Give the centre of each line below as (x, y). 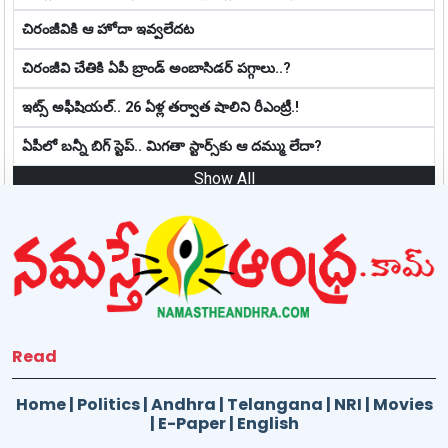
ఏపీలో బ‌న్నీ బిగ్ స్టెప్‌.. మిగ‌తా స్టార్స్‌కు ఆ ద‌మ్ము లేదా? (172, 146)
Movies (402, 405)
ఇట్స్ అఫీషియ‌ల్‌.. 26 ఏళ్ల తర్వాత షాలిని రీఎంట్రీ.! (160, 107)
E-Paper (191, 424)
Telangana (274, 405)
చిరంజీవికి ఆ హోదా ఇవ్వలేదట (108, 29)
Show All (224, 178)
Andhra (183, 405)
